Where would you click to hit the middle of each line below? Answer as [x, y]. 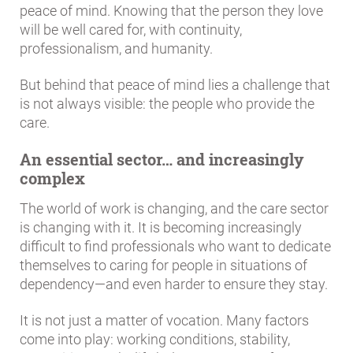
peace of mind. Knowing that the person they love [171, 11]
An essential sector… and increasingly [162, 160]
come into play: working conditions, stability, [155, 339]
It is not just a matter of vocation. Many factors [164, 320]
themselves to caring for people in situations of [163, 265]
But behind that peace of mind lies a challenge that [175, 85]
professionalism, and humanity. [116, 49]
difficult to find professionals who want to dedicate [175, 246]
